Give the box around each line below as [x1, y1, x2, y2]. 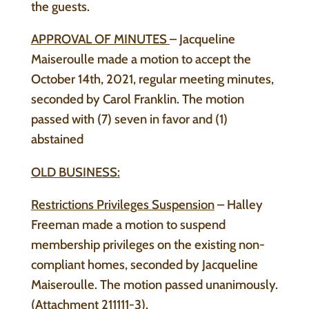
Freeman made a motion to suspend [30, 217, 226, 233]
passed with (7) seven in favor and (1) [30, 111, 228, 128]
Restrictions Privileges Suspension [30, 197, 215, 213]
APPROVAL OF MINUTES [30, 31, 170, 48]
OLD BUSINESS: [30, 163, 120, 180]
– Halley [214, 197, 263, 213]
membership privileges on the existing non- [30, 237, 265, 253]
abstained [30, 131, 83, 148]
